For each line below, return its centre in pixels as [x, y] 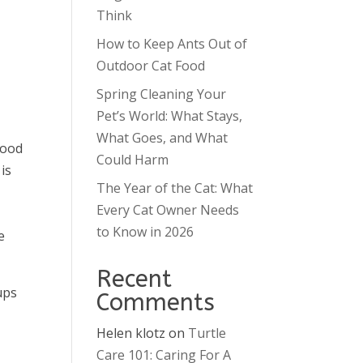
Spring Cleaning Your [162, 94]
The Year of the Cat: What [175, 188]
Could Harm [133, 160]
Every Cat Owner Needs [168, 210]
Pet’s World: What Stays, [170, 116]
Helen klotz [131, 333]
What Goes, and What [162, 138]
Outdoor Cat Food [151, 66]
